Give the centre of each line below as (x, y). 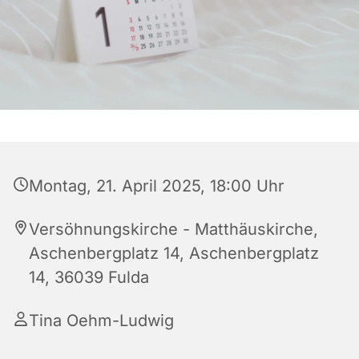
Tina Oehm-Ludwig (101, 321)
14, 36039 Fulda (89, 277)
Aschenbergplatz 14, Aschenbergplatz (174, 253)
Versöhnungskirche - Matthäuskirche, (173, 229)
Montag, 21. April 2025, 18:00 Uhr (157, 186)
